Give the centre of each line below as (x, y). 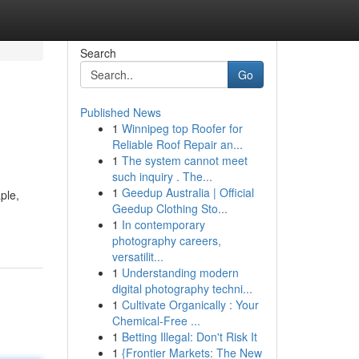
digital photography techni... (182, 288)
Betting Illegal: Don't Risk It (189, 337)
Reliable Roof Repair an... (177, 144)
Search (98, 53)
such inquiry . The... (162, 176)
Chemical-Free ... (156, 321)
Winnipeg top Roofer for (182, 128)
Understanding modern (180, 272)
